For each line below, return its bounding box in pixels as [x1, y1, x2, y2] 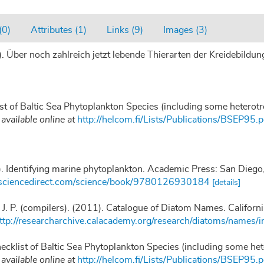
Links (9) [107, 25, 143, 35]
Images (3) [163, 25, 207, 35]
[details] [212, 178, 240, 187]
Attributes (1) [31, 25, 87, 35]
